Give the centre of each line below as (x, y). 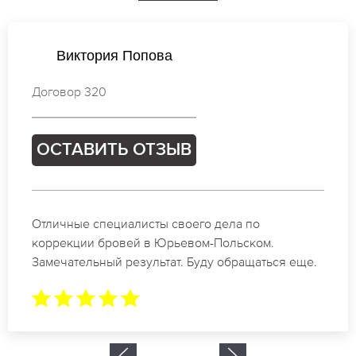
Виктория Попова (114, 55)
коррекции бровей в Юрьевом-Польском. (153, 242)
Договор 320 (69, 91)
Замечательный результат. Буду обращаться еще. (174, 261)
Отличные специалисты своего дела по (146, 223)
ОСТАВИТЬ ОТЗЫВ (114, 150)
